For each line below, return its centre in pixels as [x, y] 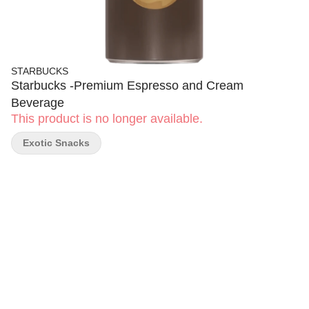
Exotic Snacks [56, 143]
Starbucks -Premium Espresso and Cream [127, 86]
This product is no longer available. [107, 119]
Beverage [38, 103]
